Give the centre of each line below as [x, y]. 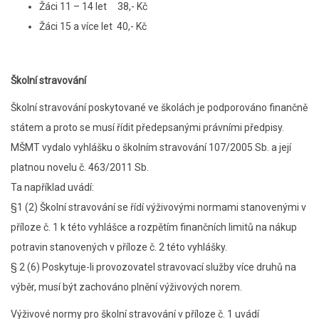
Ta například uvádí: [52, 187]
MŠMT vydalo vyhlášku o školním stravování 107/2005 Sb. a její [151, 147]
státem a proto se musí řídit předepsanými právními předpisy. [147, 127]
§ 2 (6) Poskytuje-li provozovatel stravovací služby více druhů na [153, 267]
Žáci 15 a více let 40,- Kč [93, 26]
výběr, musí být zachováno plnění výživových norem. [126, 287]
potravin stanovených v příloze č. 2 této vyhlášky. [119, 247]
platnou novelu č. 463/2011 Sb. [80, 167]
